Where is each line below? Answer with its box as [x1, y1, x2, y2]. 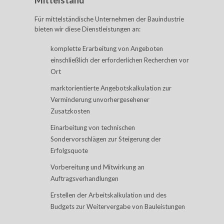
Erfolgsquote [50, 146, 88, 154]
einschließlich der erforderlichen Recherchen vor [50, 56, 189, 64]
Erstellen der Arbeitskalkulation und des [50, 191, 166, 199]
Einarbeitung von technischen [50, 123, 135, 131]
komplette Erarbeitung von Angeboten [50, 44, 163, 52]
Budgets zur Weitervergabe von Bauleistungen [50, 202, 185, 210]
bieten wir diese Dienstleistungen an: [34, 25, 140, 33]
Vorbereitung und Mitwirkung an [50, 163, 144, 171]
